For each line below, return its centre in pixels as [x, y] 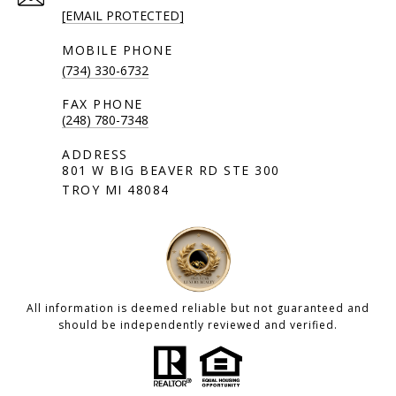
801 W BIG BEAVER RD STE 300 [171, 170]
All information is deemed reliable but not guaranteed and [198, 308]
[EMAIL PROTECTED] [123, 15]
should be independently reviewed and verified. [198, 324]
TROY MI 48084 [116, 189]
